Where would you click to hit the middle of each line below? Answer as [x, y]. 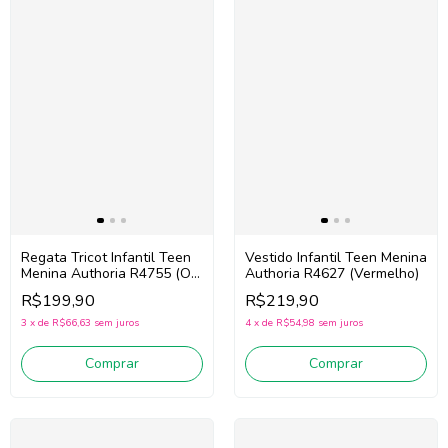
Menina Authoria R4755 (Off [111, 274]
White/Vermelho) [75, 290]
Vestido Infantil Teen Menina [336, 258]
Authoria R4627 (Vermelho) [332, 274]
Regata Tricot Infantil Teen [106, 258]
